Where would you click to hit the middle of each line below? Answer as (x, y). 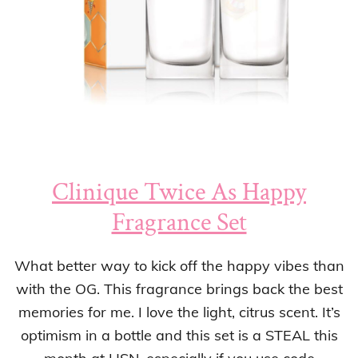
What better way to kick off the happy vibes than (179, 265)
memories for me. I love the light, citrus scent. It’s (179, 312)
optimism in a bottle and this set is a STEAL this (179, 335)
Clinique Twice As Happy (179, 192)
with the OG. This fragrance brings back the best (179, 288)
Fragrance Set (179, 222)
